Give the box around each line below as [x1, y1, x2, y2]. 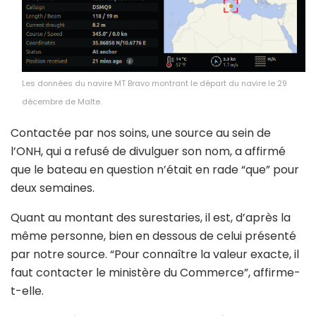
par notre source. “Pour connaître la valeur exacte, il [11, 246, 299, 263]
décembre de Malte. [22, 96, 102, 108]
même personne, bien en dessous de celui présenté [11, 228, 296, 245]
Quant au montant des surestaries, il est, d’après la [11, 209, 291, 226]
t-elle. [11, 283, 44, 300]
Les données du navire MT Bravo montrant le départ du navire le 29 [22, 78, 287, 90]
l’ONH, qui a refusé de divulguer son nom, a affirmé [11, 143, 286, 160]
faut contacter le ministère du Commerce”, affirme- [11, 265, 300, 281]
